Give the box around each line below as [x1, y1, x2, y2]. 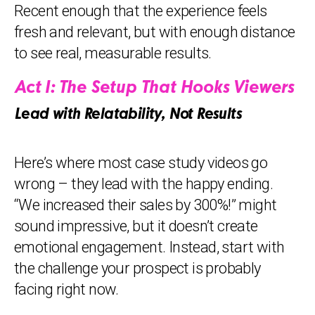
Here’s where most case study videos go [14, 154, 268, 172]
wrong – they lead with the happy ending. [14, 175, 273, 193]
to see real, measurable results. [14, 44, 212, 62]
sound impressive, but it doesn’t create [14, 217, 258, 235]
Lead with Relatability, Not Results [14, 107, 241, 123]
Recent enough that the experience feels [14, 2, 267, 20]
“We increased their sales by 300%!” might [14, 196, 277, 214]
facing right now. [14, 281, 119, 298]
